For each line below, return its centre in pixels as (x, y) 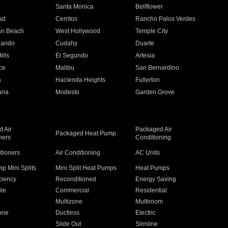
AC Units (148, 153)
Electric (146, 213)
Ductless (67, 213)
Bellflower (149, 7)
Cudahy (66, 43)
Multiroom (149, 202)
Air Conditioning (78, 153)
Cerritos (66, 19)
